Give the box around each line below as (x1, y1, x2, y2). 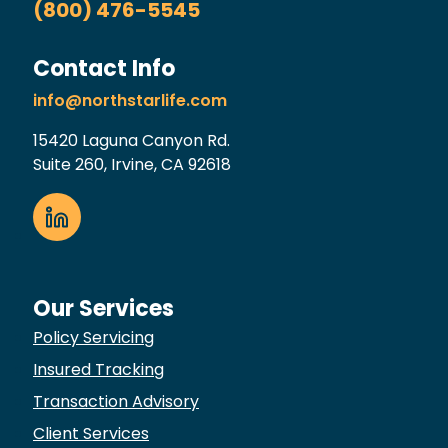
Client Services (33, 422, 149, 445)
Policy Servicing (33, 326, 154, 349)
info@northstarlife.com (33, 89, 227, 112)
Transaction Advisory (33, 390, 199, 413)
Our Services (33, 293, 174, 324)
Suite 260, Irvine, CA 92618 (33, 153, 231, 176)
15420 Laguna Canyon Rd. (33, 129, 230, 152)
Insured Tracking (33, 358, 164, 381)
